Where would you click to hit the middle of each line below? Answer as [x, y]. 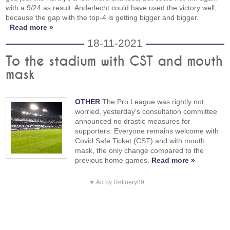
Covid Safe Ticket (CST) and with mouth [140, 140]
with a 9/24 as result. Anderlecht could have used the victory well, [111, 8]
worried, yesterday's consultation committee [146, 111]
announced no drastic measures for [133, 121]
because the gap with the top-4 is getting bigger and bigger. [102, 18]
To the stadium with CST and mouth [114, 61]
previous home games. [113, 160]
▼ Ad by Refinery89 [116, 182]
